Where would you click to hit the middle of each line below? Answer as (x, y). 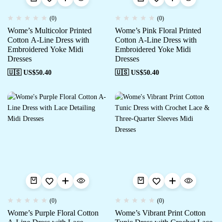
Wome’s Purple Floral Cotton (53, 213)
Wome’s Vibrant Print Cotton (160, 213)
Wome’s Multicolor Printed (50, 30)
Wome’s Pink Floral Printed (158, 30)
